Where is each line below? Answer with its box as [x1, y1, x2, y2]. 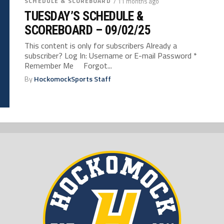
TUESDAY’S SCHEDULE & [24, 8, 143, 23]
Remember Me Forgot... [24, 59, 112, 71]
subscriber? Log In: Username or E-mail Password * [24, 49, 197, 61]
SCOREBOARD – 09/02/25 [24, 22, 151, 37]
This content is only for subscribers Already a [24, 39, 177, 51]
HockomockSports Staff [34, 73, 111, 84]
